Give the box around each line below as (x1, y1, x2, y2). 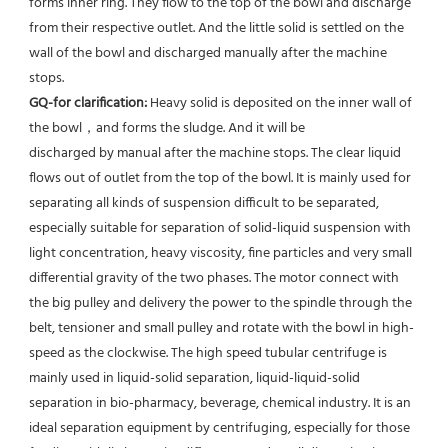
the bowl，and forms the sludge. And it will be (29, 116, 305, 140)
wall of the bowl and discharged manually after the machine (29, 41, 387, 65)
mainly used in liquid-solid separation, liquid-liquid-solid (29, 366, 360, 390)
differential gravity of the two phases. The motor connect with (29, 266, 399, 290)
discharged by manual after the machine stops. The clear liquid (29, 141, 401, 165)
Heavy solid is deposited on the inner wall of (150, 91, 412, 115)
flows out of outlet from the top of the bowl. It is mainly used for (29, 166, 411, 190)
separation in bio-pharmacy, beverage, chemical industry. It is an (29, 391, 411, 415)
